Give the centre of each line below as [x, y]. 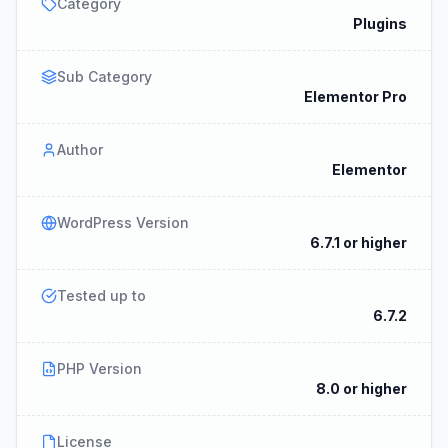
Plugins [380, 23]
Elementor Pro [355, 96]
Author [80, 149]
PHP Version [99, 368]
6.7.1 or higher [358, 242]
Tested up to [101, 295]
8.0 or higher [361, 388]
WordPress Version [123, 222]
